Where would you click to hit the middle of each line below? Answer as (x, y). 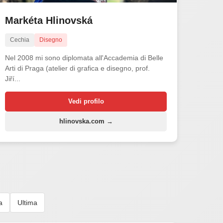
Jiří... (13, 78)
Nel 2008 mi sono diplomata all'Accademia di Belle (84, 57)
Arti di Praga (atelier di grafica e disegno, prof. (78, 68)
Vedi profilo (86, 101)
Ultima (27, 202)
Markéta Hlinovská (49, 20)
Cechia (20, 40)
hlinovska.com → (86, 121)
